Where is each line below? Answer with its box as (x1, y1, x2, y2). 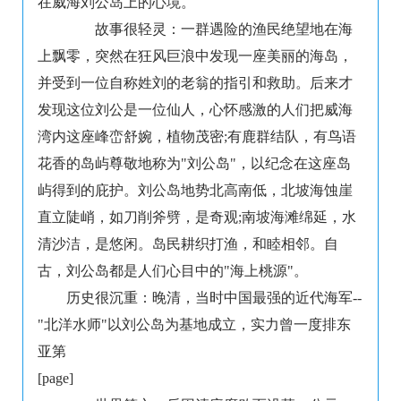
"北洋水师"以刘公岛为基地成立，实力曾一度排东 (38, 317, 351, 333)
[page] (38, 371, 73, 387)
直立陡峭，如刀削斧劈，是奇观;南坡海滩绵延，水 (38, 209, 356, 226)
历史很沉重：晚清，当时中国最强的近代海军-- (66, 290, 362, 306)
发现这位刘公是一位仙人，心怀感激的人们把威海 (38, 102, 353, 118)
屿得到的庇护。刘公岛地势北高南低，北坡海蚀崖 (38, 183, 353, 199)
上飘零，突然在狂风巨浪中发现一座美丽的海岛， (38, 48, 353, 64)
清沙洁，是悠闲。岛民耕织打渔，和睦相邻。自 (38, 236, 338, 252)
